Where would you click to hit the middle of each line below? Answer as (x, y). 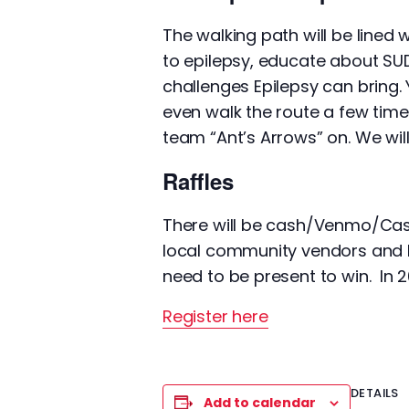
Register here (215, 316)
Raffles (198, 181)
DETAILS (375, 393)
